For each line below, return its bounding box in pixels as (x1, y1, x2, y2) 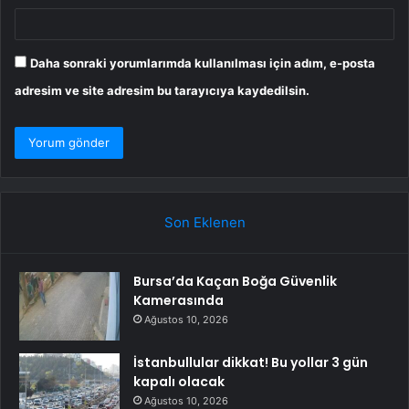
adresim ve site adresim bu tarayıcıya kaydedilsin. (15, 83, 309, 99)
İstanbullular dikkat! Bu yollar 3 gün (133, 353, 368, 372)
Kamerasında (133, 291, 224, 310)
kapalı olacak (133, 372, 225, 392)
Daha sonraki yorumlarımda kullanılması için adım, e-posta (30, 56, 375, 71)
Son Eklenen (163, 214, 246, 232)
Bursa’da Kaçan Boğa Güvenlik (133, 272, 337, 291)
